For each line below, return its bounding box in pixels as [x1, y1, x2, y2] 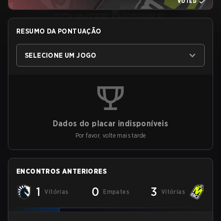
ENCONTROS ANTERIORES [16, 167, 107, 175]
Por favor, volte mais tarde [75, 132, 146, 139]
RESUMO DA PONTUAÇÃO [16, 27, 102, 35]
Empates [103, 188, 130, 195]
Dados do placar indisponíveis [52, 119, 169, 128]
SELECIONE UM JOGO [25, 51, 97, 59]
